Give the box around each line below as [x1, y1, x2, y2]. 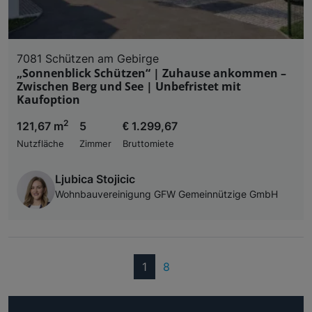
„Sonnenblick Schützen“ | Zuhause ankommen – [17, 65, 286, 81]
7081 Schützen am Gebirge [17, 52, 159, 66]
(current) [146, 259, 192, 274]
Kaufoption [17, 92, 80, 108]
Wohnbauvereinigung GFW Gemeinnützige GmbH [55, 189, 278, 201]
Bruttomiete [123, 139, 174, 150]
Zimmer [79, 139, 111, 150]
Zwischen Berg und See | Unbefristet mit [17, 79, 241, 95]
